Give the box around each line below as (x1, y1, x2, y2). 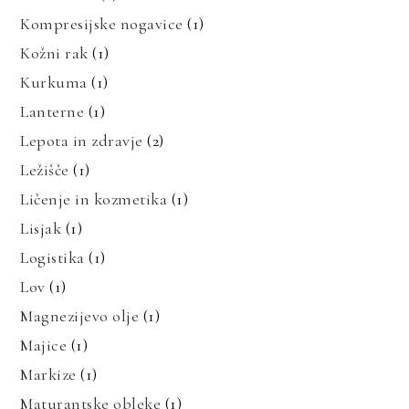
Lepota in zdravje (20, 130, 143, 151)
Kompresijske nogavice (20, 13, 184, 34)
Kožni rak (20, 42, 89, 63)
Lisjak (20, 217, 62, 238)
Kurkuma (20, 71, 88, 92)
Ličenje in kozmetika (20, 188, 168, 209)
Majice (20, 334, 68, 355)
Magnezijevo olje (20, 305, 140, 326)
